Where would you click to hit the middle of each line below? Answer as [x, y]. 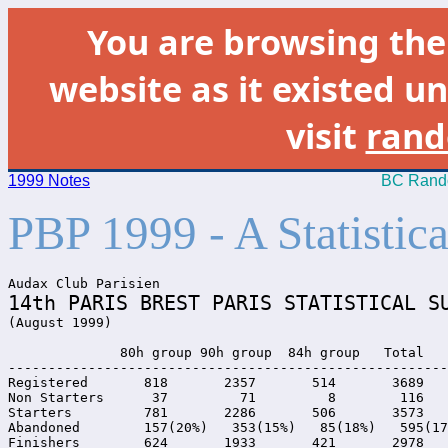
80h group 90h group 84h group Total [216, 352]
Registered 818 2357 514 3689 [216, 382]
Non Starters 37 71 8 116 [216, 397]
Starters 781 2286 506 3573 [216, 412]
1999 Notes [49, 180]
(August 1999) [60, 322]
